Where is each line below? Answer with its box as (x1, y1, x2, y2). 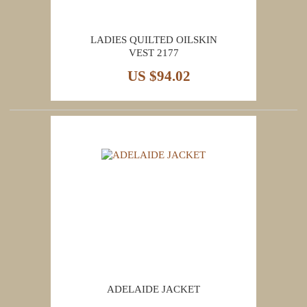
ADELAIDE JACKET (107, 284, 200, 295)
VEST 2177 (128, 47, 179, 58)
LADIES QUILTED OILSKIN (90, 34, 217, 45)
